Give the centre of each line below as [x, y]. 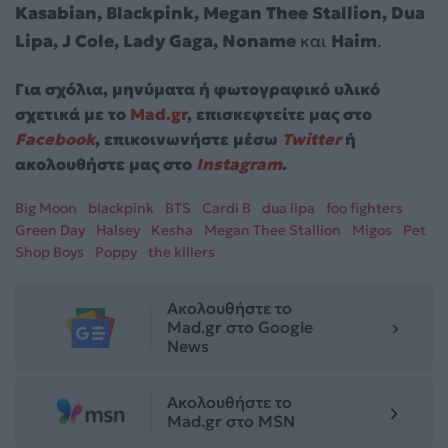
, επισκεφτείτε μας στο [279, 114]
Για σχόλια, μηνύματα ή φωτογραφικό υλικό [197, 89]
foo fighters [364, 208]
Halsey [118, 230]
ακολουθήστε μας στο [105, 164]
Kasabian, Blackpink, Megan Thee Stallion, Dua [220, 13]
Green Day [50, 230]
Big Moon [46, 208]
